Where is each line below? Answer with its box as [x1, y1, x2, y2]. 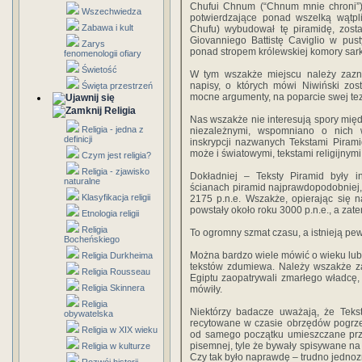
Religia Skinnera [82, 283, 145, 293]
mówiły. [190, 284, 222, 295]
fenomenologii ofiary [64, 48, 141, 58]
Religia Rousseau [82, 267, 150, 276]
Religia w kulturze [82, 341, 150, 351]
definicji [64, 134, 92, 144]
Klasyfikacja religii [82, 192, 150, 202]
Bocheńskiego [64, 234, 120, 244]
